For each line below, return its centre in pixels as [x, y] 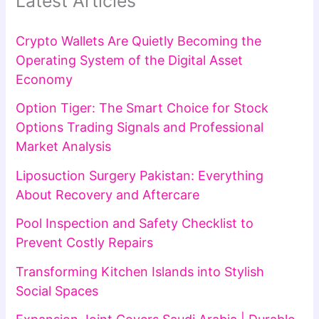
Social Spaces [57, 291]
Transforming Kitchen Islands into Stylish [140, 271]
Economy [45, 79]
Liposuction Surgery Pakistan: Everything [140, 175]
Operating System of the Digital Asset [130, 60]
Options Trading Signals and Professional [140, 127]
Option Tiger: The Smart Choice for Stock [142, 108]
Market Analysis [64, 147]
